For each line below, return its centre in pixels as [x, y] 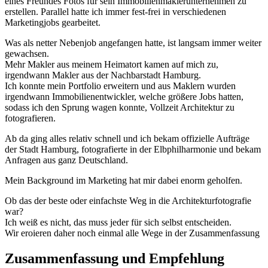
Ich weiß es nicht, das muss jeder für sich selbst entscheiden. [118, 223]
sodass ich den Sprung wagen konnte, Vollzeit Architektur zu [120, 108]
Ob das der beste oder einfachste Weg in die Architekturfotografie [128, 201]
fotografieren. [30, 118]
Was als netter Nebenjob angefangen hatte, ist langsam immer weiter [133, 43]
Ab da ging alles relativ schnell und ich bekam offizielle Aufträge [127, 139]
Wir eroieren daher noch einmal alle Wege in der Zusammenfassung [132, 233]
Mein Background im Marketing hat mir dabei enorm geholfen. [124, 181]
